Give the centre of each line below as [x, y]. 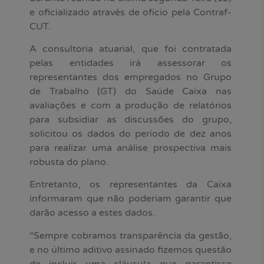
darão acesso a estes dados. [92, 213]
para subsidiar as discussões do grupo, [131, 120]
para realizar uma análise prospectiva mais [131, 148]
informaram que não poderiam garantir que [131, 199]
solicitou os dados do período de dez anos [131, 134]
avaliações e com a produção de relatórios [131, 106]
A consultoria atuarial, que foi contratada [131, 49]
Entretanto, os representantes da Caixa [131, 185]
